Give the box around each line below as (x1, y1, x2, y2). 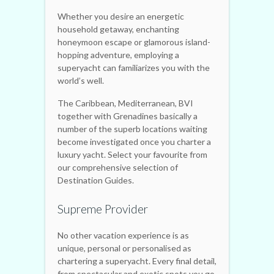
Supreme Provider (57, 201, 148, 216)
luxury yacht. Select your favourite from (57, 149, 207, 160)
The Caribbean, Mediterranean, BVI (57, 97, 193, 108)
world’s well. (57, 75, 104, 86)
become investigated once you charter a (57, 136, 211, 147)
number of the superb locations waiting (57, 123, 207, 134)
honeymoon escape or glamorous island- (57, 36, 210, 47)
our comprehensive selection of (57, 161, 178, 172)
